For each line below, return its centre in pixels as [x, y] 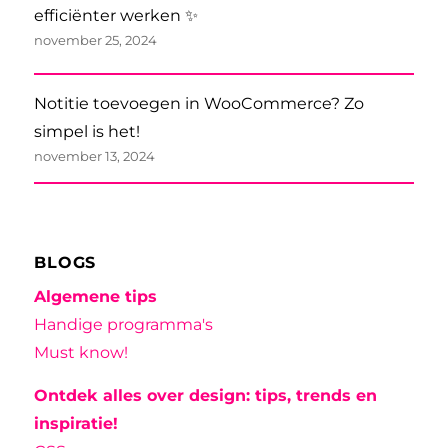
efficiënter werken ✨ [116, 16]
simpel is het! [87, 132]
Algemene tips [96, 296]
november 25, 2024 [96, 40]
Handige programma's [124, 324]
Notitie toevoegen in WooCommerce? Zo [199, 104]
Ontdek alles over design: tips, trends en [206, 395]
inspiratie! [76, 423]
